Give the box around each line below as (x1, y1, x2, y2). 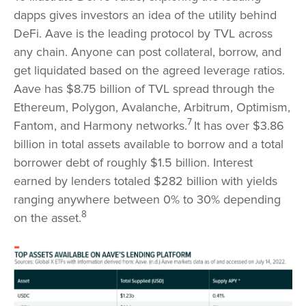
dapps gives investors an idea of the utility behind (14, 7, 277, 23)
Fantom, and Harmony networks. (14, 117, 187, 133)
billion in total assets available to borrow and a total (14, 136, 283, 152)
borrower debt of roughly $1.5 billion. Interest (14, 154, 253, 170)
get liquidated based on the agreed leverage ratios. (14, 62, 285, 78)
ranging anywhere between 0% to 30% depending (14, 191, 281, 207)
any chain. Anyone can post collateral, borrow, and (14, 44, 281, 59)
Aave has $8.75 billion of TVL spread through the (14, 81, 275, 96)
